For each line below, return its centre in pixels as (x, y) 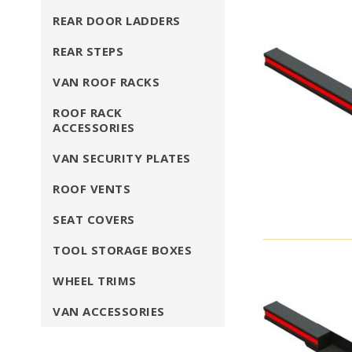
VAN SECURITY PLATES (122, 158)
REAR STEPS (88, 51)
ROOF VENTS (92, 189)
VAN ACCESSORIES (109, 311)
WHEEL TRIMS (95, 280)
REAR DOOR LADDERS (117, 20)
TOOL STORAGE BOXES (122, 250)
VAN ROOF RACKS (106, 82)
